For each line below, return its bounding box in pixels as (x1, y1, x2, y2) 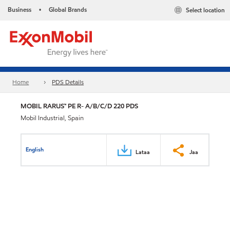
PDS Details (52, 78, 84, 87)
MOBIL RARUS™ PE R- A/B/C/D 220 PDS (21, 101, 138, 111)
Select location (186, 6, 225, 15)
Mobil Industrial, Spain (21, 113, 84, 123)
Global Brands (49, 5, 87, 14)
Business (8, 5, 31, 14)
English (26, 145, 44, 154)
